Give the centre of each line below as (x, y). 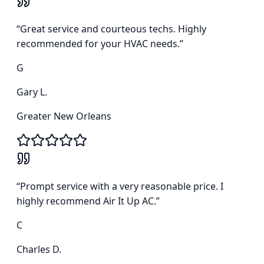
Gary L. (32, 92)
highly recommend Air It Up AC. (86, 201)
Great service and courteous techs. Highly (113, 29)
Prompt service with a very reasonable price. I (122, 187)
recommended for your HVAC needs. (98, 44)
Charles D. (39, 250)
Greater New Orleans (64, 116)
